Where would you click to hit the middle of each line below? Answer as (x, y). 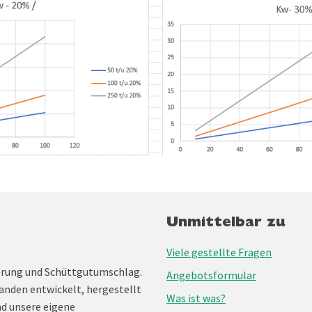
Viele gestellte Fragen (219, 252)
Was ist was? (196, 298)
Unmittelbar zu (226, 223)
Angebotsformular (211, 275)
